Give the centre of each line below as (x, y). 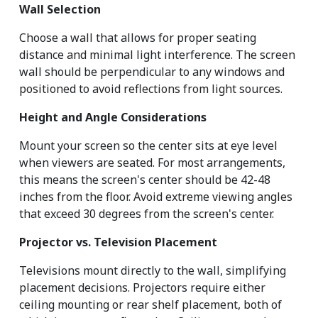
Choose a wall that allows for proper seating (138, 38)
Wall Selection (60, 10)
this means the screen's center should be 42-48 (145, 180)
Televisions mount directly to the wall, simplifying (153, 271)
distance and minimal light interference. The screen (157, 55)
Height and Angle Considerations (113, 117)
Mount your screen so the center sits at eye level (148, 146)
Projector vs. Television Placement (118, 242)
